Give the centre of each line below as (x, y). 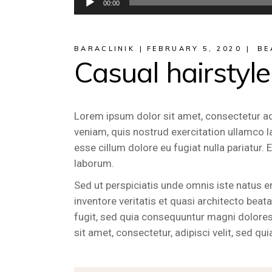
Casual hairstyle (172, 72)
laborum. (94, 163)
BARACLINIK (104, 49)
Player (88, 13)
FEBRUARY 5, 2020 (194, 49)
